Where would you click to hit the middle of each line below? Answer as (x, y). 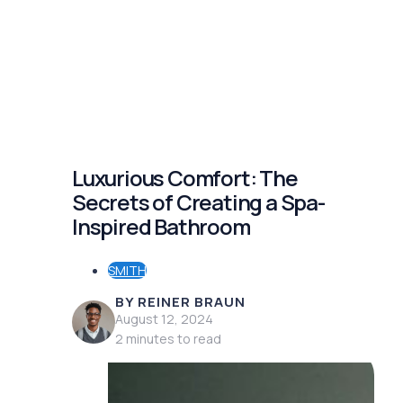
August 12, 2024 (164, 318)
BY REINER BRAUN (180, 301)
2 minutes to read (168, 338)
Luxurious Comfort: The (185, 177)
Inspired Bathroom (161, 226)
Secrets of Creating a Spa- (198, 201)
